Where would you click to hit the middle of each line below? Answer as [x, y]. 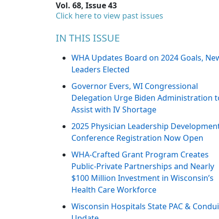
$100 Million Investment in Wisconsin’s [142, 178]
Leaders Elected [100, 70]
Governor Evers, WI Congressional [135, 86]
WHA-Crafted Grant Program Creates [140, 155]
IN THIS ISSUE [88, 38]
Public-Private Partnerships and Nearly [143, 166]
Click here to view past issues [109, 16]
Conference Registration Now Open [137, 138]
